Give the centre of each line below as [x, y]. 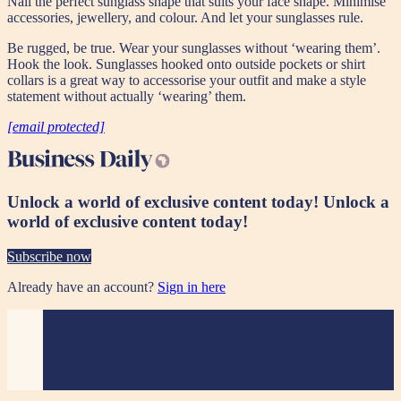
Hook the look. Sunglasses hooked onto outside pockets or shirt [186, 64]
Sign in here [192, 286]
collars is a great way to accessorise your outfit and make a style [187, 81]
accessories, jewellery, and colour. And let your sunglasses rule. [185, 18]
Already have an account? [82, 286]
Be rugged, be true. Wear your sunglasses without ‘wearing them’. [194, 48]
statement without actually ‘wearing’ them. [127, 97]
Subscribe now [49, 256]
